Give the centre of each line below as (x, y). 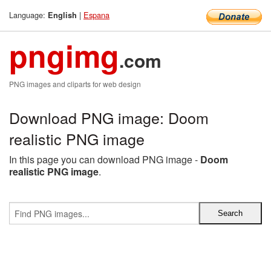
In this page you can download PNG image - (105, 159)
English (62, 15)
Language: (28, 15)
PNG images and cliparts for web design (75, 84)
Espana (96, 15)
